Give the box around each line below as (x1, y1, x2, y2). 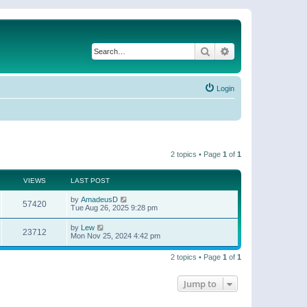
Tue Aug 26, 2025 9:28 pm (71, 204, 158, 212)
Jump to (184, 278, 217, 290)
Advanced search (230, 45, 302, 57)
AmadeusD (81, 195, 118, 204)
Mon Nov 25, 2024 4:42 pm (71, 232, 160, 240)
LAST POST (71, 177, 110, 184)
